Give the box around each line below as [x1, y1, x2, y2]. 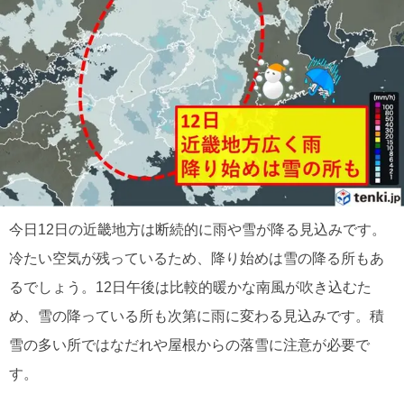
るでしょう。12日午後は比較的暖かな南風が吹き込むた [9, 280, 372, 295]
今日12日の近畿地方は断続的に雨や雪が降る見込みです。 [9, 222, 386, 237]
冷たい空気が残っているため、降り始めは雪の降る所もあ [9, 251, 384, 266]
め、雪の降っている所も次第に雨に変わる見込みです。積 [9, 308, 384, 324]
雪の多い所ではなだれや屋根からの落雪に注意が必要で [9, 337, 370, 353]
